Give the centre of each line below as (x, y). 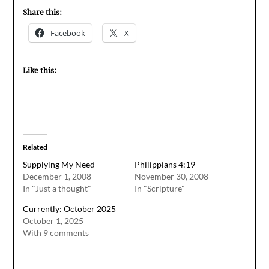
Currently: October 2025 (70, 209)
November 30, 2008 (171, 176)
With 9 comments (56, 233)
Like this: (40, 71)
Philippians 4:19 (165, 164)
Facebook (68, 33)
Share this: (43, 12)
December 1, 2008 (57, 176)
